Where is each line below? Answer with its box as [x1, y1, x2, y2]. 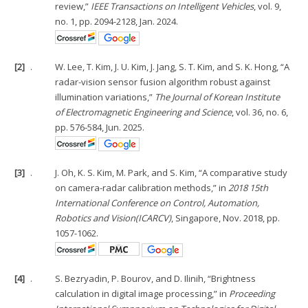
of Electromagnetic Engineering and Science [55, 105, 232, 118]
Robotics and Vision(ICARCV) [55, 211, 172, 224]
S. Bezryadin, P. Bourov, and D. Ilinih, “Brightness [55, 272, 256, 285]
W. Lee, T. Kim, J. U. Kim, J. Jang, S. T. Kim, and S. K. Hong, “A [55, 60, 290, 73]
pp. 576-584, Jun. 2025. [55, 120, 145, 133]
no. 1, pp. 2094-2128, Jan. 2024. [55, 14, 179, 27]
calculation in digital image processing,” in [55, 287, 230, 300]
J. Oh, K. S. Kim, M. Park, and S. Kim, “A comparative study [55, 166, 288, 179]
